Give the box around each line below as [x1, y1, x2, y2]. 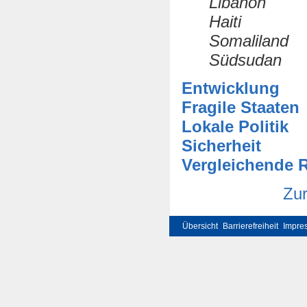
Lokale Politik [182, 117, 288, 136]
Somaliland [209, 32, 288, 51]
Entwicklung [182, 79, 280, 98]
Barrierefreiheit [223, 221, 278, 231]
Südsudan [209, 51, 282, 70]
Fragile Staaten [182, 98, 299, 117]
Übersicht [182, 221, 218, 231]
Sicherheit [182, 136, 261, 156]
